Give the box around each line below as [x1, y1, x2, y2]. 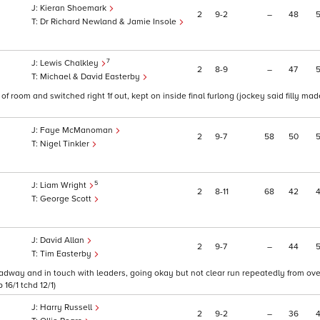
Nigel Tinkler [40, 139, 91, 150]
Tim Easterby [40, 249, 94, 260]
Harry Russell [40, 302, 94, 314]
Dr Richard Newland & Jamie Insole [40, 16, 179, 28]
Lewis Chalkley [40, 58, 101, 69]
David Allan [40, 235, 86, 246]
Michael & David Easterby [40, 71, 142, 83]
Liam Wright [40, 180, 89, 191]
